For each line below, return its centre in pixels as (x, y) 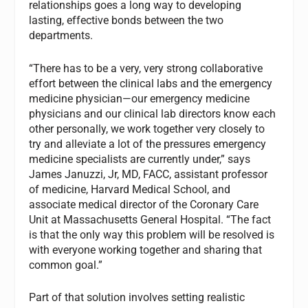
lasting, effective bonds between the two (126, 21)
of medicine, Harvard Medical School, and (130, 189)
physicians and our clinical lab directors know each (153, 113)
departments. (61, 36)
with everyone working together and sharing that (146, 250)
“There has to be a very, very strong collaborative (146, 68)
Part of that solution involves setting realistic (137, 298)
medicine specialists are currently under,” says (140, 159)
